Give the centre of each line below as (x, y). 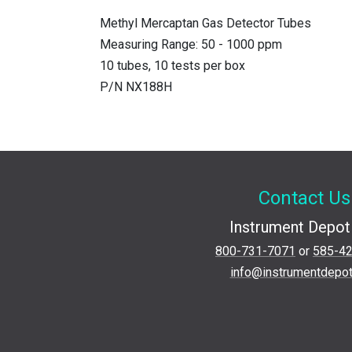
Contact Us (304, 198)
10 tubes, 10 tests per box (172, 66)
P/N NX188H (136, 87)
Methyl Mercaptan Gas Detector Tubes (205, 24)
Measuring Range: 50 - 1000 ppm (191, 45)
